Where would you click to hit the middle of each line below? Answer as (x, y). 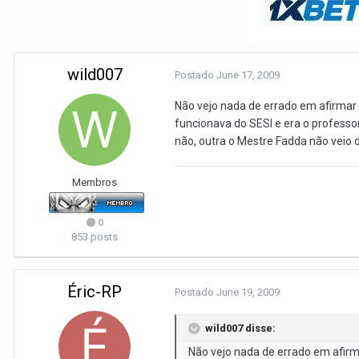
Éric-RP (95, 292)
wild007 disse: (240, 328)
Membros (95, 182)
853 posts (95, 237)
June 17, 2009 (248, 75)
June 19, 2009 (248, 292)
